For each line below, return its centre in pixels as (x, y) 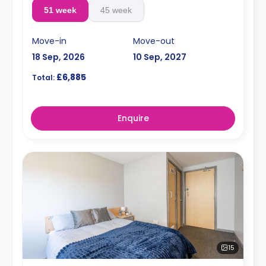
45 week (116, 10)
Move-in (49, 41)
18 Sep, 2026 (58, 57)
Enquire (133, 118)
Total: (43, 77)
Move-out (154, 41)
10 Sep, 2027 (160, 57)
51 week (60, 10)
